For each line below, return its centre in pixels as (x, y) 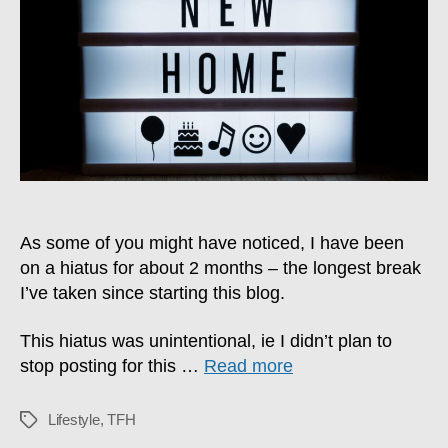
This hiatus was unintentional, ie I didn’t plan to (206, 340)
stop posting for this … (112, 365)
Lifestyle (74, 419)
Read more (248, 365)
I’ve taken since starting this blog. (152, 293)
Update (306, 38)
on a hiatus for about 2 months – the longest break (220, 268)
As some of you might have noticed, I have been (212, 243)
